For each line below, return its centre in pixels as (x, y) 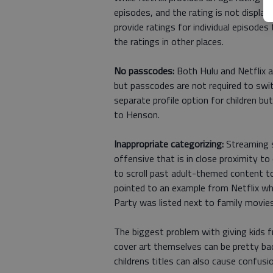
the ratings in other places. (169, 41)
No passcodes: (144, 71)
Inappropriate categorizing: (169, 144)
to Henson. (137, 115)
